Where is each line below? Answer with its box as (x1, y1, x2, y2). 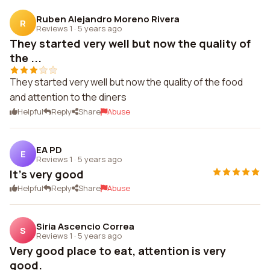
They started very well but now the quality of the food (10, 75, 243, 89)
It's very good (10, 167, 84, 181)
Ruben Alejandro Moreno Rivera (36, 12, 180, 25)
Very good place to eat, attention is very (10, 243, 226, 258)
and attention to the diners (10, 90, 127, 104)
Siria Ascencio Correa (36, 219, 134, 233)
